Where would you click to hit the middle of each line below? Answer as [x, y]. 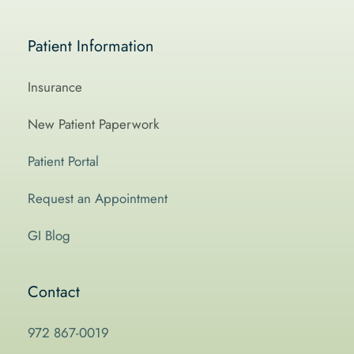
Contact [54, 292]
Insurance [55, 87]
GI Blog [49, 235]
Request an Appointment [98, 198]
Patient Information [91, 46]
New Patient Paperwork [93, 124]
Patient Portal [63, 161]
